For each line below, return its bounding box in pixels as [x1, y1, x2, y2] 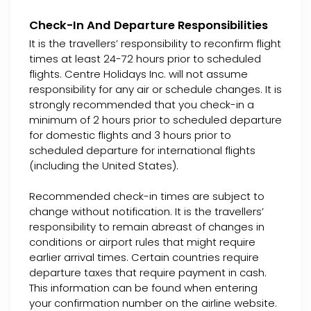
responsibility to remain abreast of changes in [29, 219, 264, 234]
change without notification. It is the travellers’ [29, 204, 264, 219]
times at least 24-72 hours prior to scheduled [29, 51, 261, 66]
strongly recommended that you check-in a [29, 97, 254, 112]
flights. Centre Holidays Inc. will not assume [29, 67, 248, 81]
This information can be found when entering [29, 280, 258, 295]
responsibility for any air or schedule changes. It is [29, 82, 282, 96]
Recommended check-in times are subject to [29, 189, 264, 203]
